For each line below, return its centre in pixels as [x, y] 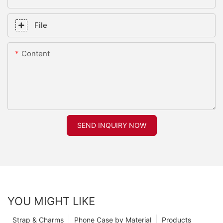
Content [36, 54]
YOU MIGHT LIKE [51, 201]
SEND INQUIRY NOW [111, 125]
